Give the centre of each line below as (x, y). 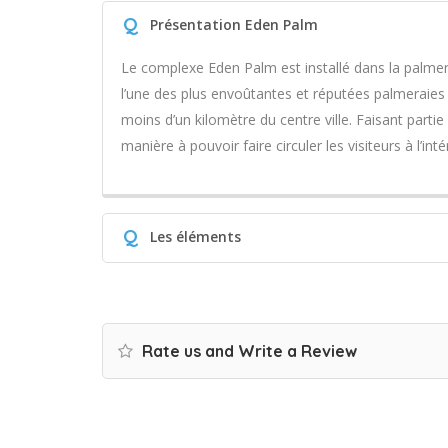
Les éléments (195, 236)
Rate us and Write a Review (247, 351)
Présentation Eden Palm (234, 24)
